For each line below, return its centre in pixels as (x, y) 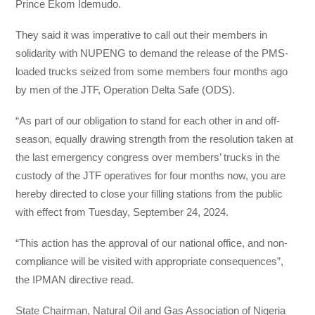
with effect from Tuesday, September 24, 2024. (122, 212)
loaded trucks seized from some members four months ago (152, 71)
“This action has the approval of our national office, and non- (152, 243)
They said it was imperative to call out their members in (142, 34)
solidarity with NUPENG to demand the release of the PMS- (152, 53)
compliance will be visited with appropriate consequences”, (150, 262)
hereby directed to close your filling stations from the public (149, 193)
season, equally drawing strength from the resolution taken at (155, 139)
